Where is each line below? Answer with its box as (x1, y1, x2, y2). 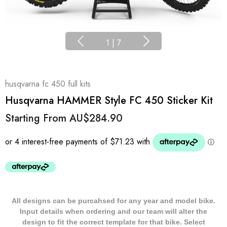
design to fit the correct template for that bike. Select (22, 218, 205, 226)
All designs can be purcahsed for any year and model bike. (12, 197, 215, 205)
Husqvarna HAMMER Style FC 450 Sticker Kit (5, 93, 213, 108)
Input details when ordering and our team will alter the (20, 207, 207, 215)
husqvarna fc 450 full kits (5, 78, 91, 90)
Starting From (5, 111, 69, 126)
